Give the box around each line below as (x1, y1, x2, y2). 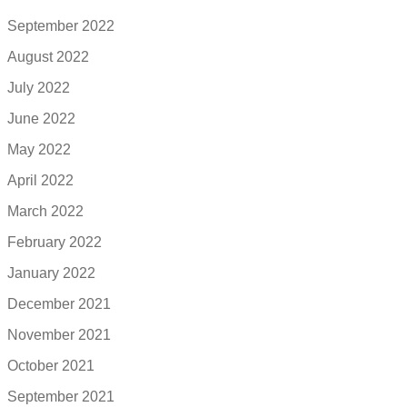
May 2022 (7, 142, 71, 158)
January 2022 (7, 265, 95, 282)
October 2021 (7, 358, 94, 374)
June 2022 (7, 111, 75, 127)
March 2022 (7, 203, 84, 220)
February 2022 (7, 234, 102, 251)
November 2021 (7, 327, 111, 343)
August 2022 (7, 49, 89, 65)
